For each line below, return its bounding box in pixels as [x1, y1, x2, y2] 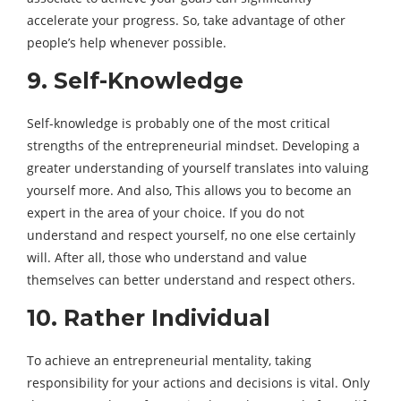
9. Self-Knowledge [27, 67, 243, 94]
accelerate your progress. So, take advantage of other [27, 12, 346, 29]
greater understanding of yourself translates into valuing [27, 159, 369, 176]
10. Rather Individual [27, 304, 270, 331]
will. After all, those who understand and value [27, 249, 307, 266]
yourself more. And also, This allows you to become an [27, 182, 352, 199]
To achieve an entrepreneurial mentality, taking [27, 352, 311, 369]
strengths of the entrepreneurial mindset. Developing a [27, 137, 360, 154]
